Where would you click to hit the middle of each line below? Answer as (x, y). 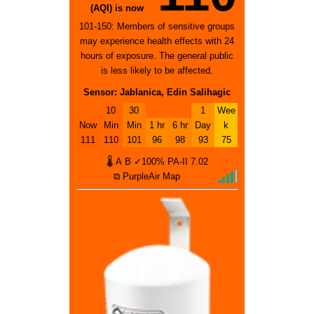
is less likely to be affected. (157, 71)
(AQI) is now (117, 8)
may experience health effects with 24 (157, 41)
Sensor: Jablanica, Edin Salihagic (157, 93)
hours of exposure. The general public (157, 56)
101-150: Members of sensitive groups (157, 27)
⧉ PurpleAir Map (146, 177)
